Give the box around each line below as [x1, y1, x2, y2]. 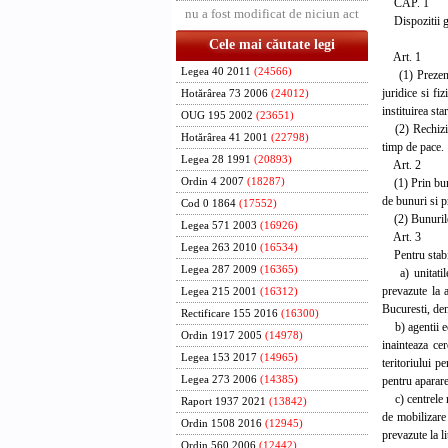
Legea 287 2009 [181, 264, 257, 275]
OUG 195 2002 [181, 110, 253, 121]
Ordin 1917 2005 [181, 330, 262, 341]
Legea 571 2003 [181, 220, 257, 231]
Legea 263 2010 [181, 242, 257, 253]
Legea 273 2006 [181, 374, 257, 385]
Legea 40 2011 [181, 66, 251, 77]
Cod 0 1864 [181, 198, 236, 209]
